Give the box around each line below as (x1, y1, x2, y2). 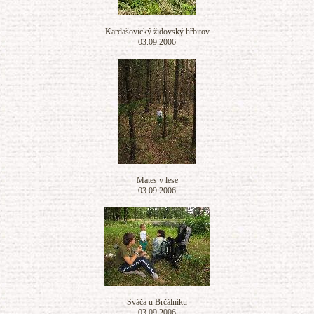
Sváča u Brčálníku (127, 297, 187, 307)
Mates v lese (136, 175, 178, 185)
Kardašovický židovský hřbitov (104, 27, 210, 36)
